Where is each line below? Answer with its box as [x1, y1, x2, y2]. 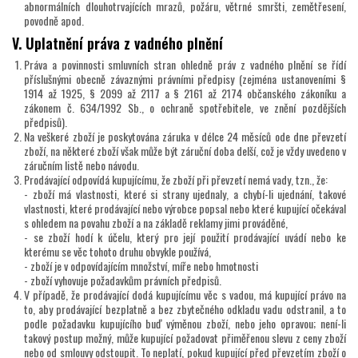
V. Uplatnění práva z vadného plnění [12, 33, 223, 54]
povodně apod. [24, 12, 84, 30]
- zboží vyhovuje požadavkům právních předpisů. [24, 272, 221, 289]
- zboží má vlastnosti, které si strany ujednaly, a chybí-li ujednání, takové [24, 185, 346, 203]
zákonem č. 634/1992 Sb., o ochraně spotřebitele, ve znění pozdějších [24, 99, 346, 117]
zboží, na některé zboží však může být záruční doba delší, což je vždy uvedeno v [24, 142, 346, 160]
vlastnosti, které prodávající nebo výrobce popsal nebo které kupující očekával [24, 200, 346, 217]
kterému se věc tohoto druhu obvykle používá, [24, 243, 211, 261]
